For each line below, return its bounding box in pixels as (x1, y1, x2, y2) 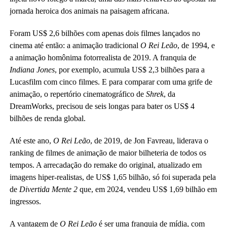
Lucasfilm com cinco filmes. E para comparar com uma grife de (9, 78, 212, 86)
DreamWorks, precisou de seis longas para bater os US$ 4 (9, 102, 195, 110)
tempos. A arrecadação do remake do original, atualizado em (9, 161, 202, 169)
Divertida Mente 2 (17, 185, 78, 194)
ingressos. (9, 197, 41, 206)
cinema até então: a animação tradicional (9, 41, 140, 50)
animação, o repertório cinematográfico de (9, 90, 144, 98)
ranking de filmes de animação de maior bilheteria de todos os (9, 148, 206, 157)
